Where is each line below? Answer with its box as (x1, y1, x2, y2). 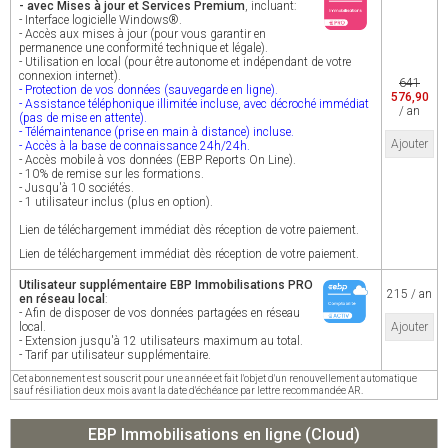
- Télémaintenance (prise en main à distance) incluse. (19, 125, 294, 139)
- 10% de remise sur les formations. (19, 167, 204, 181)
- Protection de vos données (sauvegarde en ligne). (19, 83, 278, 97)
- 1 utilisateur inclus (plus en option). (19, 195, 213, 209)
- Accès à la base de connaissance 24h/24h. (19, 139, 250, 153)
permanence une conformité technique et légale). (19, 41, 268, 55)
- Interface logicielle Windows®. (19, 13, 182, 27)
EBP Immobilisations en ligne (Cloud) (88, 425, 360, 444)
